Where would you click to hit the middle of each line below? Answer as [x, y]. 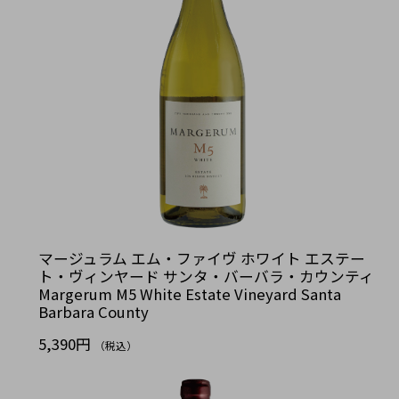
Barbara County [94, 311]
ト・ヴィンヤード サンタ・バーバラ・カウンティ [206, 276]
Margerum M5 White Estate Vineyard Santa [190, 293]
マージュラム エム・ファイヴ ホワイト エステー [202, 258]
